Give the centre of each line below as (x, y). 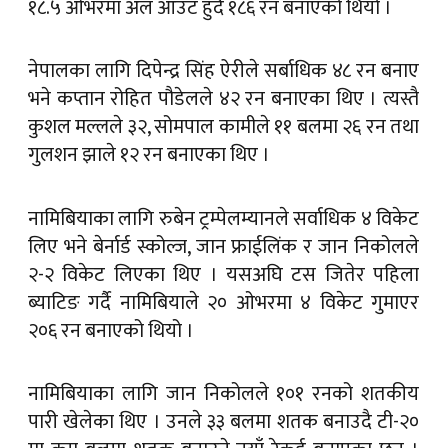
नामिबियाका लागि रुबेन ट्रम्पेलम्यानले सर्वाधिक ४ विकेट (223, 218)
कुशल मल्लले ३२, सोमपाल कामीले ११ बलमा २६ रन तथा (223, 127)
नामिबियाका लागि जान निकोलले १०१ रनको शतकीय (223, 393)
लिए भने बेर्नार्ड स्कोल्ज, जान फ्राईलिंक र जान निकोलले (223, 246)
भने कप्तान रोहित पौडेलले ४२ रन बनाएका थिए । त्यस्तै (223, 99)
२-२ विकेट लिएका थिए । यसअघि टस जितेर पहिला (223, 274)
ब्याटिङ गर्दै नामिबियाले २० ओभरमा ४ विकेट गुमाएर (223, 302)
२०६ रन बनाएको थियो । (111, 330)
